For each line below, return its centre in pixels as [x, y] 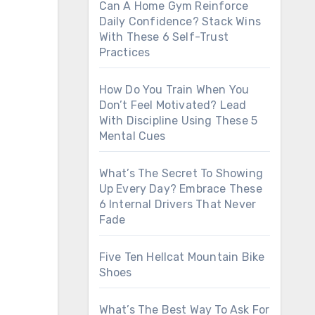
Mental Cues [132, 136]
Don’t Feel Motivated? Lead [173, 105]
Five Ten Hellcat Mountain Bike [182, 257]
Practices [124, 52]
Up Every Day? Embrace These [180, 189]
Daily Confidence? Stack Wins [180, 21]
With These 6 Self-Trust [164, 37]
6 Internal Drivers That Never [178, 204]
